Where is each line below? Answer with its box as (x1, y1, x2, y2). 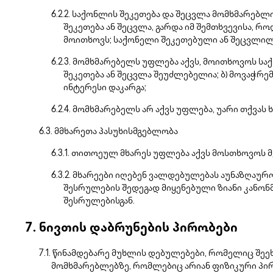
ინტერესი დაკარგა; (63, 83, 146, 93)
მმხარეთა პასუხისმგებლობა (54, 127, 178, 136)
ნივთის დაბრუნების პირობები (39, 222, 238, 235)
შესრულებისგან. (63, 197, 135, 206)
